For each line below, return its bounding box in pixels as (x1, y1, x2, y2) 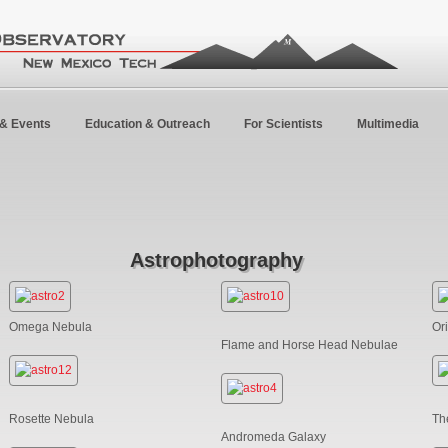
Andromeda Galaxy (220, 429, 326, 444)
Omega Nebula (8, 319, 92, 334)
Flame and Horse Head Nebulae (220, 337, 398, 352)
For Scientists (244, 117, 323, 131)
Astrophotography (130, 249, 303, 271)
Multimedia (357, 117, 419, 131)
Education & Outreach (85, 117, 210, 131)
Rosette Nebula (8, 411, 94, 426)
